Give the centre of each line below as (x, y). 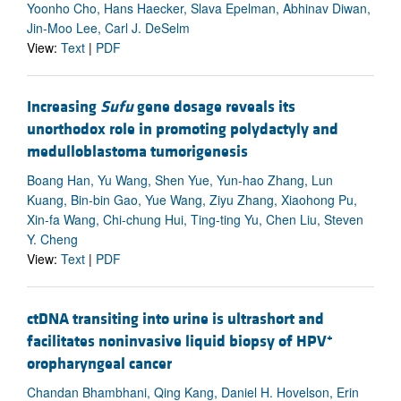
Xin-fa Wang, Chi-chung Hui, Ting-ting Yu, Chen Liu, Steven (195, 220)
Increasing (64, 107)
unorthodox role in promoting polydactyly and (183, 130)
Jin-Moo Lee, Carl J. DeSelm (108, 28)
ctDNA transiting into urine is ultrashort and (175, 319)
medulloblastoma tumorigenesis (137, 152)
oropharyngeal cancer (99, 363)
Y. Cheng (52, 239)
